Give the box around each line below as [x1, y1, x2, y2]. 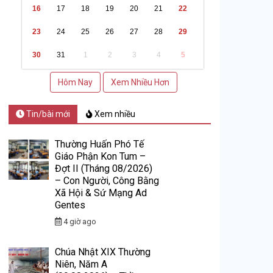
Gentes [55, 199, 86, 211]
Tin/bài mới [24, 108, 70, 119]
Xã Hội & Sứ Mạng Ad [55, 186, 147, 199]
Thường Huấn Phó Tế [55, 138, 144, 150]
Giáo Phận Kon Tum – [55, 150, 146, 162]
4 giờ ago [62, 216, 97, 226]
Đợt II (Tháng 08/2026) [55, 162, 153, 174]
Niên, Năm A [55, 258, 108, 270]
